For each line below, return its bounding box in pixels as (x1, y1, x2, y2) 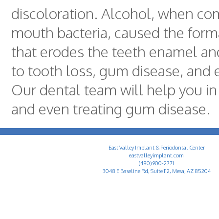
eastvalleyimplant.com (129, 152, 184, 159)
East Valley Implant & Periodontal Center (108, 144, 205, 151)
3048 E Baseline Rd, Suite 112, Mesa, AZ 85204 (102, 168, 211, 175)
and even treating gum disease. (11, 99, 210, 118)
